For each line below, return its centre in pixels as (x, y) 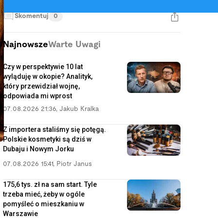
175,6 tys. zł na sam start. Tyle (50, 184)
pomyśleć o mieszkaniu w (44, 204)
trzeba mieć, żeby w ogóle (44, 194)
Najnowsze (26, 45)
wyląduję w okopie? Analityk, (48, 76)
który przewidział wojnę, (41, 86)
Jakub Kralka (79, 109)
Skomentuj (32, 16)
